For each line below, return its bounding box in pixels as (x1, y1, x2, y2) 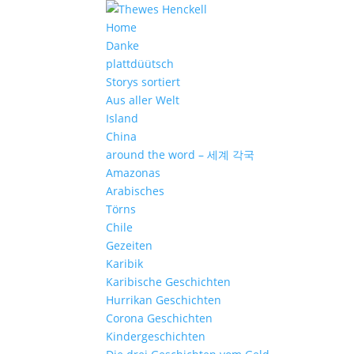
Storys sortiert (106, 74, 181, 89)
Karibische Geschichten (106, 274, 232, 289)
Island (106, 111, 139, 126)
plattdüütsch (106, 56, 175, 71)
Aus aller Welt (106, 92, 180, 107)
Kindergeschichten (106, 329, 206, 344)
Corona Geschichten (106, 311, 213, 326)
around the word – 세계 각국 (106, 147, 255, 162)
